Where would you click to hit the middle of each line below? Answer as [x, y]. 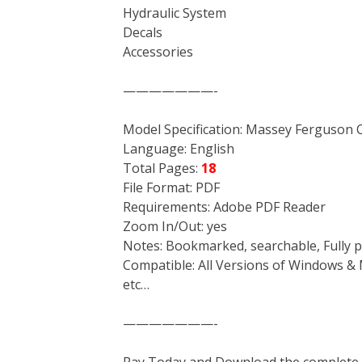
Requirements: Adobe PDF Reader [224, 206]
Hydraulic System [175, 13]
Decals [143, 32]
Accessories [158, 51]
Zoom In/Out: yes [175, 226]
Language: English [179, 148]
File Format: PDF [171, 187]
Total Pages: [162, 168]
